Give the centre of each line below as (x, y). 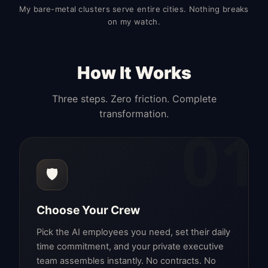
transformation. (134, 114)
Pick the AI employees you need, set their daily (133, 232)
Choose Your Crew (88, 210)
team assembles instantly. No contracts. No (126, 261)
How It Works (134, 73)
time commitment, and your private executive (130, 247)
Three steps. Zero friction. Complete (134, 99)
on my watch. (134, 22)
